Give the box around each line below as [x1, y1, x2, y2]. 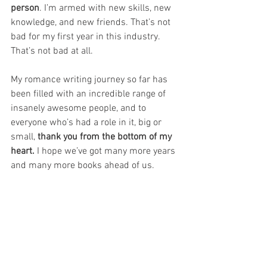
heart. [11, 145, 35, 158]
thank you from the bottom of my [38, 131, 174, 144]
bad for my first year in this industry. [11, 31, 162, 44]
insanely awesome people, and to [11, 103, 148, 115]
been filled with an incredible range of [11, 88, 168, 101]
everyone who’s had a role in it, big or [11, 117, 164, 129]
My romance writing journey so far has [11, 74, 170, 86]
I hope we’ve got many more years [35, 145, 178, 158]
